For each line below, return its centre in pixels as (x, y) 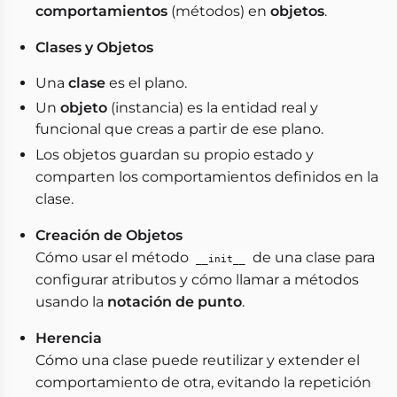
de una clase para (312, 257)
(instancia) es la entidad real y (213, 108)
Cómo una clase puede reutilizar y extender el (198, 360)
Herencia (69, 338)
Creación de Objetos (109, 235)
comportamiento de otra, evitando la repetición (203, 382)
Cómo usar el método (114, 257)
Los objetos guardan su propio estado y (175, 155)
